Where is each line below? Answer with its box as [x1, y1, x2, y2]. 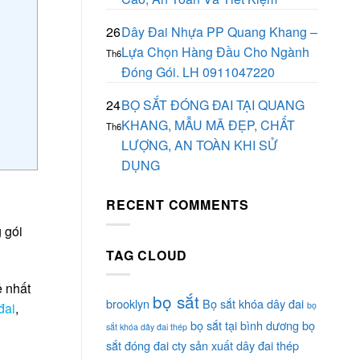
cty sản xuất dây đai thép [172, 337, 299, 354]
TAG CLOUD [106, 245, 188, 264]
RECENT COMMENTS [106, 195, 249, 215]
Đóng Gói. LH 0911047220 [121, 63, 275, 82]
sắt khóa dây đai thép [106, 321, 187, 333]
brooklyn [106, 295, 149, 313]
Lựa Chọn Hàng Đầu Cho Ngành [121, 43, 309, 62]
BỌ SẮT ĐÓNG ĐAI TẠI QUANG [121, 96, 305, 115]
